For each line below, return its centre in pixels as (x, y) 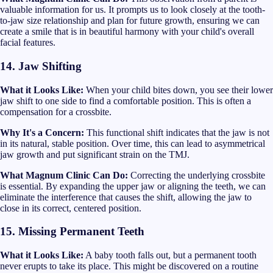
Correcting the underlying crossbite (197, 175)
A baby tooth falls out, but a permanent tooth (170, 255)
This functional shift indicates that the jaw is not (177, 132)
